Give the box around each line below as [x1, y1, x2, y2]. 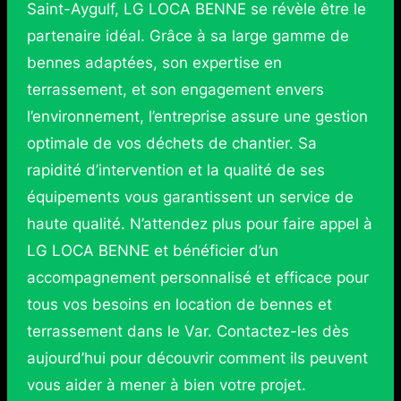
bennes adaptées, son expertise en [26, 53, 282, 72]
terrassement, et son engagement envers [26, 80, 324, 98]
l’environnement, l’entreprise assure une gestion [26, 107, 368, 125]
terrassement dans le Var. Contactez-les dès [26, 321, 349, 340]
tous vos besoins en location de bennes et [26, 294, 332, 313]
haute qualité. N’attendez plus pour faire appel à [26, 214, 372, 233]
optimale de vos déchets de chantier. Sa [26, 133, 317, 152]
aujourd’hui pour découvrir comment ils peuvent [26, 348, 368, 367]
